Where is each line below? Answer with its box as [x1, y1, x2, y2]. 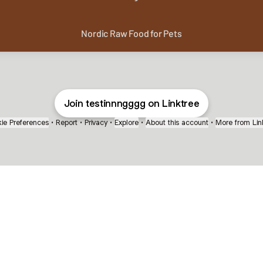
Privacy [85, 117, 107, 127]
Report [56, 117, 77, 127]
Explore [114, 117, 139, 127]
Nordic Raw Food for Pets [81, 27, 182, 39]
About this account [146, 117, 208, 127]
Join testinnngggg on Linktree [63, 97, 200, 110]
